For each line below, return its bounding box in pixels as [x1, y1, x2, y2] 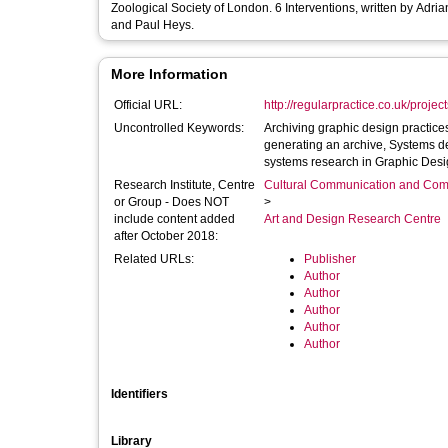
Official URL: [114, 98, 182, 112]
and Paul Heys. [111, 18, 194, 32]
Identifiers [111, 387, 168, 401]
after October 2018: [114, 229, 218, 243]
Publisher [304, 252, 356, 266]
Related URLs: [114, 252, 194, 266]
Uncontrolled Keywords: [114, 121, 244, 135]
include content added [114, 212, 235, 226]
